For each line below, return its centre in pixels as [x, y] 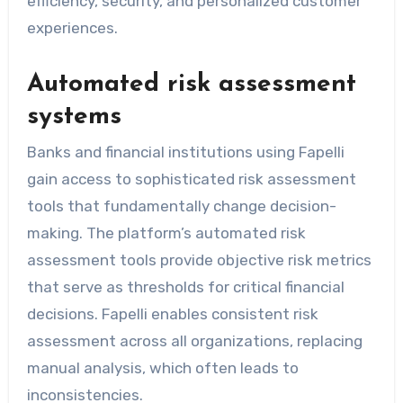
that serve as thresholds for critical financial [185, 287]
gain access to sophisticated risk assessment [191, 179]
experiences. [72, 27]
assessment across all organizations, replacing [194, 341]
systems [74, 116]
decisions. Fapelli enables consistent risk [172, 314]
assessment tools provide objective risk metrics [199, 260]
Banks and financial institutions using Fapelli [185, 152]
